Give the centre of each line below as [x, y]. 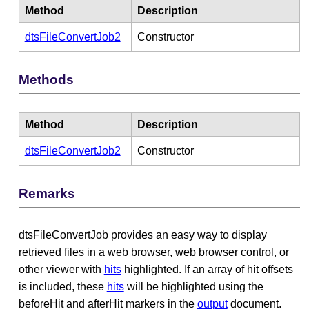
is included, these [62, 286]
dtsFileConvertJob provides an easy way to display [142, 235]
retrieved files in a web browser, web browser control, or [153, 252]
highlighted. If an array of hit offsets [207, 269]
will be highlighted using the [193, 286]
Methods [46, 80]
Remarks [47, 194]
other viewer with [61, 269]
